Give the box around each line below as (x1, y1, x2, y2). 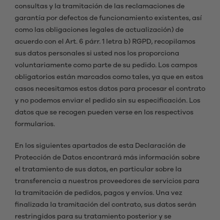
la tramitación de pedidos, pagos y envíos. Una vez (15, 190, 182, 196)
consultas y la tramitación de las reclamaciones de (15, 3, 185, 10)
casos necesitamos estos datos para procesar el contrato (15, 85, 205, 92)
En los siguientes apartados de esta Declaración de (15, 142, 186, 149)
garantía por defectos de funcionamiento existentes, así (15, 15, 202, 22)
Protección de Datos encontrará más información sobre (15, 154, 200, 161)
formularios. (15, 121, 55, 128)
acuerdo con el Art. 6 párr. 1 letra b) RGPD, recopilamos (15, 38, 195, 45)
